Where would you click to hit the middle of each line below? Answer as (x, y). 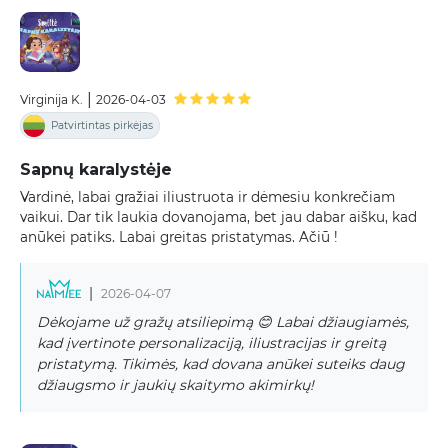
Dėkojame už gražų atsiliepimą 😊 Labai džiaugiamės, (223, 322)
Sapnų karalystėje (96, 169)
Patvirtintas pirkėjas (101, 126)
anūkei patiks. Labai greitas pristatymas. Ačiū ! (179, 236)
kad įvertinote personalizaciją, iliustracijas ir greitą (211, 343)
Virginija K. (51, 100)
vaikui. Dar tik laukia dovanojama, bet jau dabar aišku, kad (218, 216)
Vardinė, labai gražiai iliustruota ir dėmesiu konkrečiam (207, 196)
